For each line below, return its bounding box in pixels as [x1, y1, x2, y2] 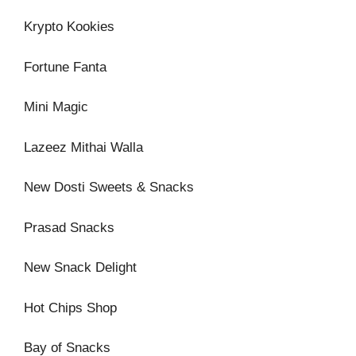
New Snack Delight [24, 260, 137, 275]
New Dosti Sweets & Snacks [24, 180, 194, 195]
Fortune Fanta [24, 59, 106, 75]
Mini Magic [24, 99, 88, 114]
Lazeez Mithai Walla [24, 139, 143, 155]
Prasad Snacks [24, 219, 114, 235]
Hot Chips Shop [24, 300, 117, 315]
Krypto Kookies [24, 19, 114, 34]
